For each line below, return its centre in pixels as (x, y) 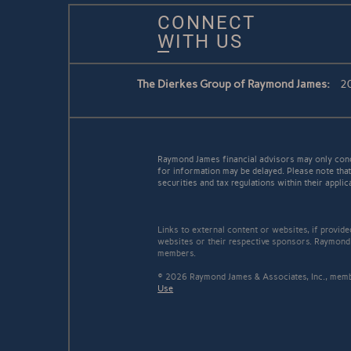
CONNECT (207, 23)
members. (177, 254)
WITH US (201, 42)
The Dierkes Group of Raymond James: (233, 85)
